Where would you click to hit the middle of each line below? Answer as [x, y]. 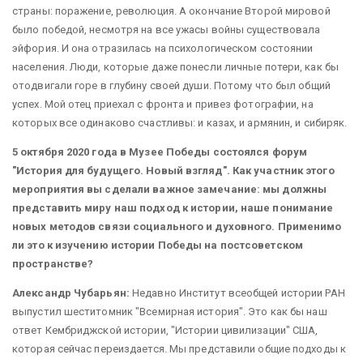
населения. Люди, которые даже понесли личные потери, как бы [175, 66]
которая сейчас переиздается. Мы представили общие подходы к [179, 348]
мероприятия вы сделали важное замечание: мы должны [170, 189]
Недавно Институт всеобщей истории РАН [237, 293]
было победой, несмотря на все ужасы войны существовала [167, 29]
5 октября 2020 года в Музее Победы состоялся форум [160, 152]
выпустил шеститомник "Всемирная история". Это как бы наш [170, 311]
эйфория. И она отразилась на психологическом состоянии [163, 48]
